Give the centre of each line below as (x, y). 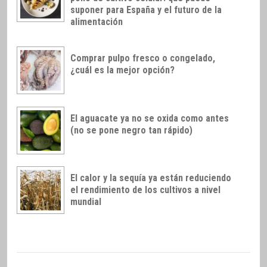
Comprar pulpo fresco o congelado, (143, 58)
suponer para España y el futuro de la (146, 10)
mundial (86, 202)
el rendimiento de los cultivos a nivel (145, 190)
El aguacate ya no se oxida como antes (150, 118)
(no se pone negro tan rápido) (131, 130)
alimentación (97, 22)
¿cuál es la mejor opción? (122, 70)
